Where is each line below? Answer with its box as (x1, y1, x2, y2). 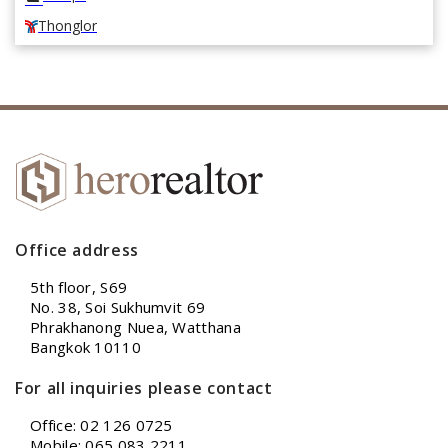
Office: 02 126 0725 (30, 415, 173, 436)
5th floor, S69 (30, 277, 128, 298)
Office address (15, 239, 139, 262)
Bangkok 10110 (30, 337, 141, 358)
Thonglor (38, 16, 98, 36)
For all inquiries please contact (15, 377, 273, 400)
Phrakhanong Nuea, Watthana (30, 317, 241, 338)
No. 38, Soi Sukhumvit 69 (30, 297, 206, 318)
